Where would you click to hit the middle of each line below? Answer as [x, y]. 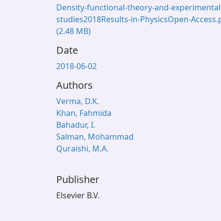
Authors [74, 85]
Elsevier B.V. [78, 195]
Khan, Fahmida [84, 113]
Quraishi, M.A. [82, 148]
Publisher [78, 179]
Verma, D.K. [78, 101]
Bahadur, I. [76, 125]
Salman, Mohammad [95, 137]
